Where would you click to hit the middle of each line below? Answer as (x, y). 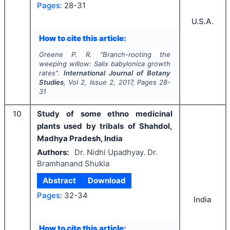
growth (158, 63)
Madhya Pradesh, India (80, 138)
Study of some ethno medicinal (105, 113)
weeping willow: (66, 63)
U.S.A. (203, 21)
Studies (51, 82)
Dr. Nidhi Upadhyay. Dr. (116, 152)
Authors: (53, 152)
